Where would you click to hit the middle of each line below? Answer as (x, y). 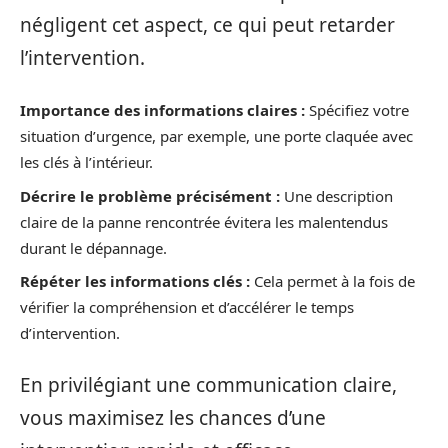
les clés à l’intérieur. (86, 162)
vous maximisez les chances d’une (173, 417)
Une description (336, 195)
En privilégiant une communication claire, (208, 384)
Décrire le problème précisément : (150, 195)
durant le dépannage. (93, 247)
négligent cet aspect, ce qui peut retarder (207, 24)
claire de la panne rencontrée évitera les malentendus (204, 221)
